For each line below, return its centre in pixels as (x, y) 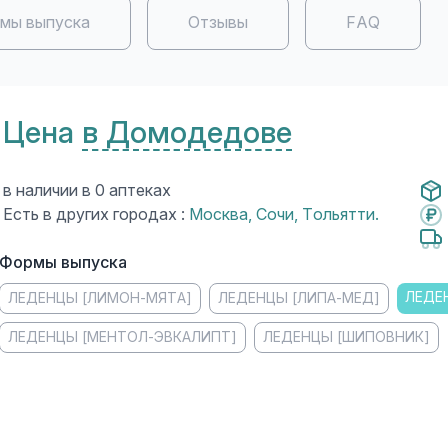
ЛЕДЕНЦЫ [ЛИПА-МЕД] (298, 297)
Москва (218, 214)
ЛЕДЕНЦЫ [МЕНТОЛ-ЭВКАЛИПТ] (122, 336)
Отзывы (218, 22)
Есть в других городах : (95, 214)
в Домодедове (186, 132)
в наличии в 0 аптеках (86, 190)
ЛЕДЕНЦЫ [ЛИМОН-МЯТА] (99, 297)
